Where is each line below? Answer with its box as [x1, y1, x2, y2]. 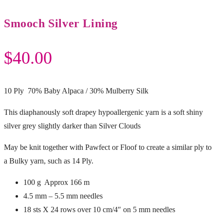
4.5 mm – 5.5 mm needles [23, 191, 103, 200]
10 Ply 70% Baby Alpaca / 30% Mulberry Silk [4, 86, 148, 95]
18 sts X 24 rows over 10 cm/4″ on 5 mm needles [23, 205, 175, 214]
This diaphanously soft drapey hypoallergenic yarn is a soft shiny [4, 108, 203, 116]
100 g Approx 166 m [23, 178, 90, 186]
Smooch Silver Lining [4, 17, 118, 30]
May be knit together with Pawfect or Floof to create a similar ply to [4, 143, 212, 151]
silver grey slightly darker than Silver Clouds [4, 121, 141, 130]
